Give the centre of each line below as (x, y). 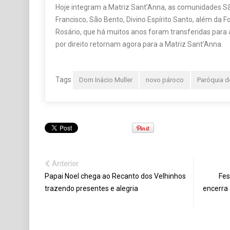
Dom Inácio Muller (106, 80)
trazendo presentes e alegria (91, 189)
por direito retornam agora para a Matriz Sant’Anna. (139, 44)
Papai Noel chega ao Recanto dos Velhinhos (115, 176)
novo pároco (165, 80)
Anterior (65, 164)
